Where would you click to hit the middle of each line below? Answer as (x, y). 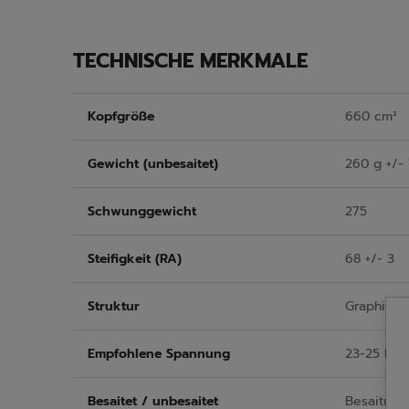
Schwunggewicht (142, 211)
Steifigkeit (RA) (135, 258)
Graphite (372, 306)
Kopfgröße (121, 116)
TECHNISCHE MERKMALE (190, 61)
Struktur (114, 306)
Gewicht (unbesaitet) (153, 163)
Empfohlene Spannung (159, 353)
